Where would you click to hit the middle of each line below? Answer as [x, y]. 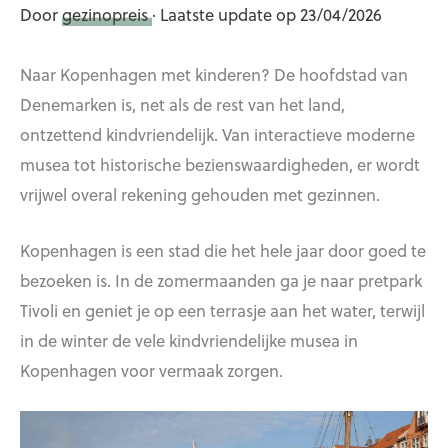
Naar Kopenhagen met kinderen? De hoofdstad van [214, 73]
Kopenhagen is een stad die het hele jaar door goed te [223, 249]
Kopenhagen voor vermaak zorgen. [151, 369]
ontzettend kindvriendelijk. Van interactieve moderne [217, 133]
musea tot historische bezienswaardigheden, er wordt [220, 163]
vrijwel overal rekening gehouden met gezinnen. [200, 193]
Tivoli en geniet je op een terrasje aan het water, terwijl [222, 309]
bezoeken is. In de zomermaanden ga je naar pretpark [221, 279]
